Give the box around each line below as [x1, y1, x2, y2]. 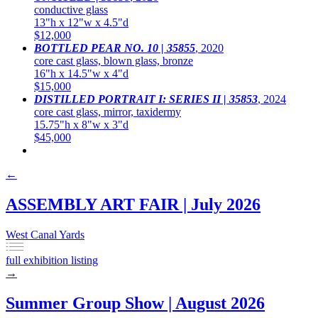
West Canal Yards [6, 228, 84, 241]
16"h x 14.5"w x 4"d [34, 67, 128, 79]
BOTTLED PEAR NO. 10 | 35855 [34, 41, 195, 54]
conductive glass [34, 3, 108, 16]
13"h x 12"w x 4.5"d [34, 16, 128, 28]
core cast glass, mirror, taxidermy [34, 105, 181, 118]
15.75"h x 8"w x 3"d [34, 118, 128, 131]
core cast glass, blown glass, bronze [34, 54, 193, 67]
